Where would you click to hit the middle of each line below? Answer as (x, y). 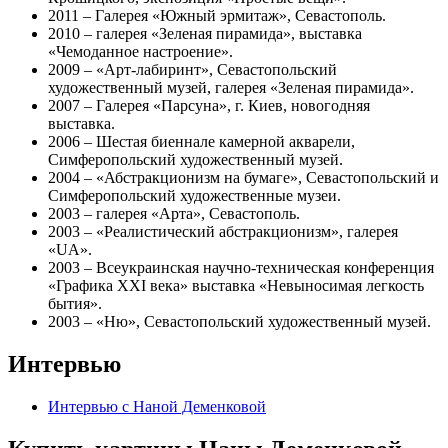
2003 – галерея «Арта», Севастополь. (174, 213)
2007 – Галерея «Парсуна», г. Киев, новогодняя (209, 105)
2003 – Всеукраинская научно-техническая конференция (241, 267)
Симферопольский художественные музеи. (194, 195)
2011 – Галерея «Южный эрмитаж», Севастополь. (217, 15)
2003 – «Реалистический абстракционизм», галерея (223, 231)
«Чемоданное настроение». (140, 51)
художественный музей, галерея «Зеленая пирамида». (231, 87)
